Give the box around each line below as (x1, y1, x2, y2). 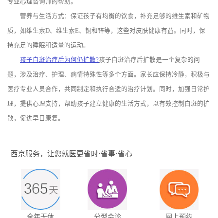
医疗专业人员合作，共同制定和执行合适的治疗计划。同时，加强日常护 (7, 86, 210, 93)
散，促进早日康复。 (7, 115, 64, 122)
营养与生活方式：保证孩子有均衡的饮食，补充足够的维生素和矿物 (7, 13, 210, 20)
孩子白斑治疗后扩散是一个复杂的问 (99, 56, 200, 64)
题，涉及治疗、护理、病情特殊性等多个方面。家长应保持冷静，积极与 (7, 71, 210, 78)
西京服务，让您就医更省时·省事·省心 (11, 150, 133, 158)
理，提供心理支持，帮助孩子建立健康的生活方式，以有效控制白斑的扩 (7, 100, 210, 108)
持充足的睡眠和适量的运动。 (7, 42, 90, 49)
